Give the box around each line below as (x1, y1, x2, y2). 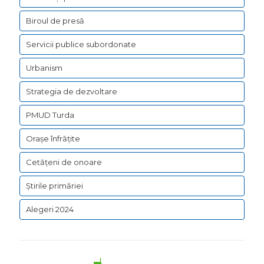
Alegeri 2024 (26, 204, 74, 214)
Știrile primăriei (26, 181, 83, 191)
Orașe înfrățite (26, 134, 80, 144)
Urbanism (26, 63, 62, 73)
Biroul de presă (26, 16, 84, 26)
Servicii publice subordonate (26, 39, 136, 49)
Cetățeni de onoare (26, 157, 102, 167)
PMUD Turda (26, 110, 74, 120)
